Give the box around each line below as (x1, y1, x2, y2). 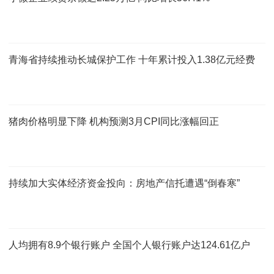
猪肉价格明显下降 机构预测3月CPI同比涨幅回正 (9, 116, 219, 127)
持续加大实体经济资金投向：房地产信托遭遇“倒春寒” (9, 177, 240, 188)
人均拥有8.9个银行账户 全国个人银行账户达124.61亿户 (9, 239, 250, 250)
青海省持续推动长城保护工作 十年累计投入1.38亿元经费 (9, 54, 255, 65)
